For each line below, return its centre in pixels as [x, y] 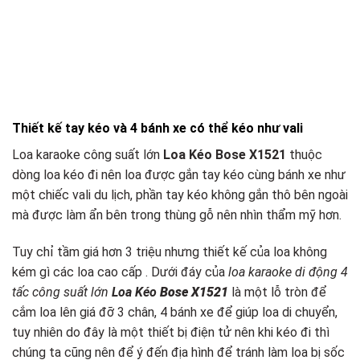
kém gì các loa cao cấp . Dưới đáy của [120, 272]
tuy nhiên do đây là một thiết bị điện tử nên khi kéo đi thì [171, 333]
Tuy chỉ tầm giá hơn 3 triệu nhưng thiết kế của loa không [170, 252]
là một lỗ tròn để [279, 292]
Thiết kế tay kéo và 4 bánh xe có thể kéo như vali [157, 129]
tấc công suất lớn [62, 292]
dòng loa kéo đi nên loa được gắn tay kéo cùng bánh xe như [179, 175]
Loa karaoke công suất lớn [88, 155]
